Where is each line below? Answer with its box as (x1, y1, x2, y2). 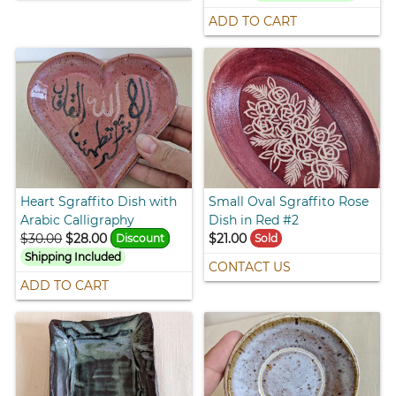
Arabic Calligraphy (20, 211, 135, 228)
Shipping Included (25, 249, 122, 263)
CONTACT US (209, 258, 291, 275)
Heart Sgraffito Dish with (20, 193, 178, 209)
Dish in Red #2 (209, 211, 299, 228)
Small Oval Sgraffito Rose (209, 193, 369, 209)
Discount (116, 231, 165, 245)
